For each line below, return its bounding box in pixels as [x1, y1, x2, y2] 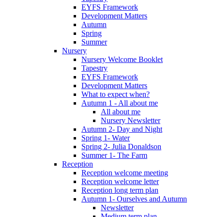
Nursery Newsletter [101, 116, 160, 125]
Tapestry [81, 64, 108, 73]
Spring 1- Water [81, 134, 130, 142]
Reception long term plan [81, 186, 158, 195]
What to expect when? [81, 90, 150, 99]
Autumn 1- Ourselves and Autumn [81, 195, 187, 203]
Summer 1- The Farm [81, 151, 147, 160]
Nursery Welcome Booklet [81, 55, 163, 64]
